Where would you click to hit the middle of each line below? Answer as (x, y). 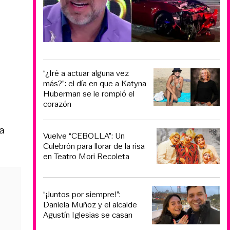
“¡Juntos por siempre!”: (82, 195)
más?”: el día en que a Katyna (95, 84)
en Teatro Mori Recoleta (86, 157)
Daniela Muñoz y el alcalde (90, 205)
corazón (57, 104)
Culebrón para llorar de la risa (94, 146)
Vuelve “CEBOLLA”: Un (84, 136)
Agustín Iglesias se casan (88, 215)
